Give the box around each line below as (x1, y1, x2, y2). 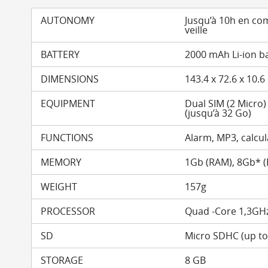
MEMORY (41, 156, 81, 169)
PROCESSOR (41, 205, 95, 218)
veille (185, 23, 208, 36)
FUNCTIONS (41, 131, 93, 144)
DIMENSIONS (41, 72, 99, 86)
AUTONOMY (41, 14, 95, 27)
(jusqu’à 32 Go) (185, 106, 252, 120)
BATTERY (41, 48, 80, 61)
